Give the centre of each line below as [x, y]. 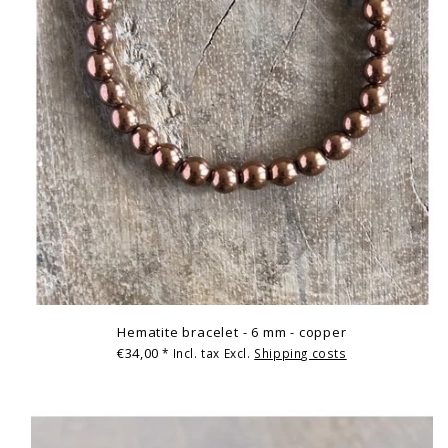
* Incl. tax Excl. [208, 353]
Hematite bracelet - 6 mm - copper [232, 331]
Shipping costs [300, 353]
